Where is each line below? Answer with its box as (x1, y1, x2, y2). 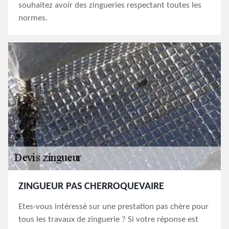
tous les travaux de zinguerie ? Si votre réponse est (18, 215, 198, 224)
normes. (18, 14, 48, 22)
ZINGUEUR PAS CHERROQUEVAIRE (18, 181, 164, 192)
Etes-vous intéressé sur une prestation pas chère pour (18, 202, 209, 211)
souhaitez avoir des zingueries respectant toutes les (18, 1, 201, 10)
